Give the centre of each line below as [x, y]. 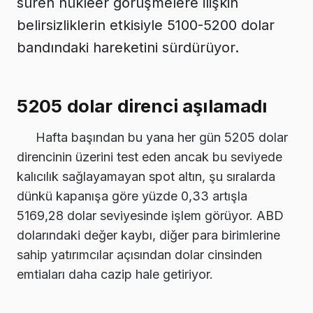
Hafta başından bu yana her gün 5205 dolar [162, 138]
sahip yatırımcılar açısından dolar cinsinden [139, 255]
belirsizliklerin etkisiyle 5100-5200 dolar [146, 25]
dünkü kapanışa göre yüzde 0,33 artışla [132, 196]
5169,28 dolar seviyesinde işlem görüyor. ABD [150, 216]
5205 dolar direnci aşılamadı [142, 106]
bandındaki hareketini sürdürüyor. [128, 47]
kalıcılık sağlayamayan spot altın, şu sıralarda [146, 177]
